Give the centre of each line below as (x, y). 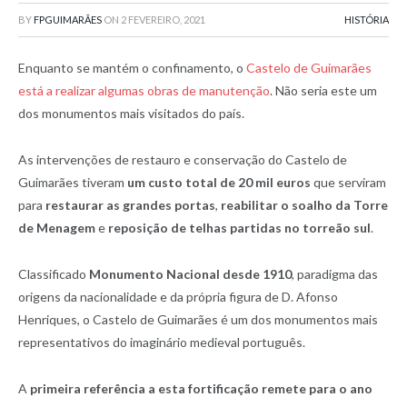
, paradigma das (335, 273)
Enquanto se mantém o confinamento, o (132, 68)
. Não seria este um (323, 90)
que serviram (348, 182)
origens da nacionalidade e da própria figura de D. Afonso (178, 296)
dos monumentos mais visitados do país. (131, 113)
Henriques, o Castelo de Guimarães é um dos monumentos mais (198, 319)
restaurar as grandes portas (130, 204)
